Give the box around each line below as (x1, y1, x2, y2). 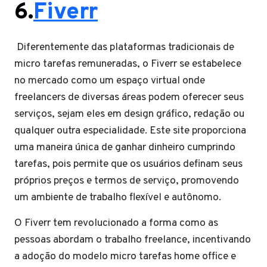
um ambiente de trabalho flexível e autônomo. (14, 191, 221, 205)
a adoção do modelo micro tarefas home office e (14, 250, 236, 264)
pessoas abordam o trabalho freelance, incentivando (14, 233, 251, 247)
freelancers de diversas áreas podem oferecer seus (14, 91, 244, 105)
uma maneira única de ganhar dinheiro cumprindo (14, 141, 235, 155)
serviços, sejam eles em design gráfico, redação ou (14, 107, 244, 122)
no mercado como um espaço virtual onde (14, 74, 205, 88)
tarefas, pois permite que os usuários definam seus (14, 157, 243, 172)
